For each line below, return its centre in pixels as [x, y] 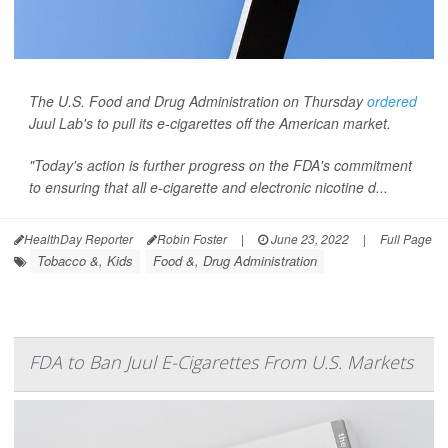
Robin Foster [192, 239]
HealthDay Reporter [78, 239]
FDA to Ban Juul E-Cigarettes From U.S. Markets [221, 362]
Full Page [406, 239]
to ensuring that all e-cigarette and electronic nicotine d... [208, 187]
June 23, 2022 [308, 239]
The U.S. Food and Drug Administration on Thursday [198, 101]
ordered [392, 101]
